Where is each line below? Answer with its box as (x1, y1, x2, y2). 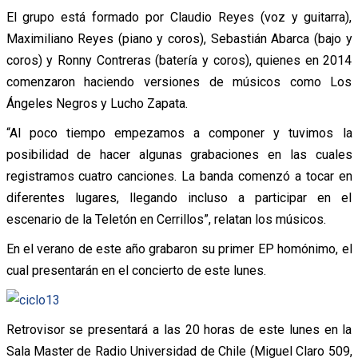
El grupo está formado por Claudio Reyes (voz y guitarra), (6, 9, 352, 25)
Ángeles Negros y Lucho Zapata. (6, 95, 188, 111)
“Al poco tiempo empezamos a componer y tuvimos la (6, 125, 352, 141)
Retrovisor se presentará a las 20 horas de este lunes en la (6, 321, 352, 337)
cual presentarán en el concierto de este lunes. (6, 262, 266, 278)
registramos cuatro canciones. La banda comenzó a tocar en (6, 168, 352, 184)
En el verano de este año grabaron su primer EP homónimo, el (6, 241, 352, 257)
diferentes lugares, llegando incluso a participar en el (6, 189, 352, 205)
